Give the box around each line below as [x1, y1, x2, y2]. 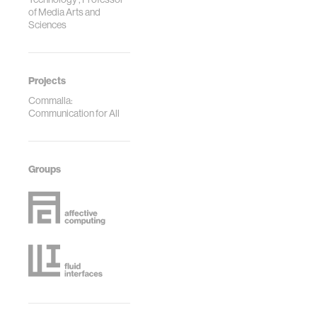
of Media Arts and [28, 6, 100, 18]
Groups [28, 163, 61, 175]
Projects [28, 74, 66, 87]
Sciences [28, 18, 67, 31]
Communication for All [28, 107, 120, 120]
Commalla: [28, 94, 73, 107]
